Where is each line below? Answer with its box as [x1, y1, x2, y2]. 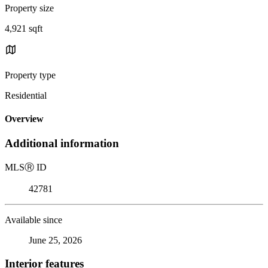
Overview [5, 114, 44, 124]
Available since [5, 215, 62, 226]
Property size [5, 2, 54, 13]
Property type [5, 69, 56, 80]
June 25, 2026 [29, 235, 82, 246]
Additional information [5, 137, 119, 150]
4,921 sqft [5, 23, 42, 33]
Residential [5, 90, 47, 100]
